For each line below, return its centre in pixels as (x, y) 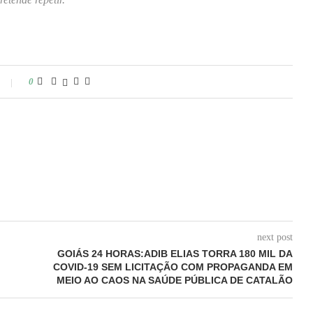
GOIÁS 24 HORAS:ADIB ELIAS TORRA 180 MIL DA (175, 254)
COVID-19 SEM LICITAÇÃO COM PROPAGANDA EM (173, 267)
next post (275, 238)
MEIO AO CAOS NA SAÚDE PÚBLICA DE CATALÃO (174, 281)
